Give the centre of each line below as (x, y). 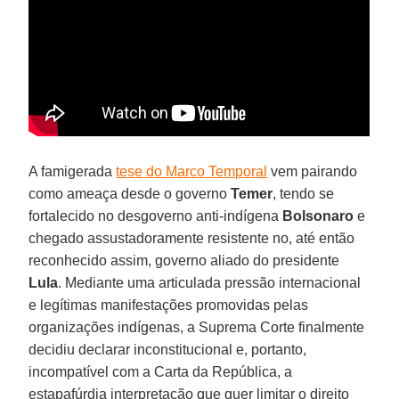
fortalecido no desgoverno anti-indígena (154, 216)
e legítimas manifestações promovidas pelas (169, 305)
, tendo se (304, 193)
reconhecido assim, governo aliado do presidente (184, 260)
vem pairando (313, 171)
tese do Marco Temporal (192, 171)
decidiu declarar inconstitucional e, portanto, (168, 349)
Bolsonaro (317, 216)
